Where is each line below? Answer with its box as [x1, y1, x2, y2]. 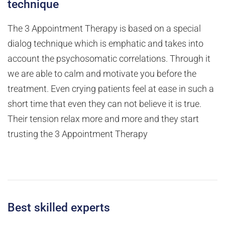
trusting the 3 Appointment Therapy [8, 129, 148, 140]
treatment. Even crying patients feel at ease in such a [8, 84, 214, 94]
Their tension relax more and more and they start [8, 114, 199, 125]
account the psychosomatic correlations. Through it [8, 54, 210, 64]
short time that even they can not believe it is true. [8, 99, 201, 109]
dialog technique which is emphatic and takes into [8, 39, 203, 49]
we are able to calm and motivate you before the [8, 69, 196, 79]
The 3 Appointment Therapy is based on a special [8, 24, 201, 34]
